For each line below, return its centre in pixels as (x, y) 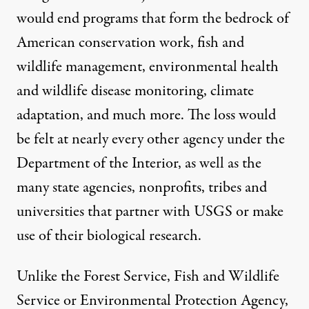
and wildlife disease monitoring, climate (135, 91)
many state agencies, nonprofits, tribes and (142, 187)
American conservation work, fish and (130, 42)
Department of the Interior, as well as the (139, 163)
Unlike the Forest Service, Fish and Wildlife (148, 276)
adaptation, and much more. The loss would (146, 115)
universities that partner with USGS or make (150, 211)
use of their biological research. (109, 236)
